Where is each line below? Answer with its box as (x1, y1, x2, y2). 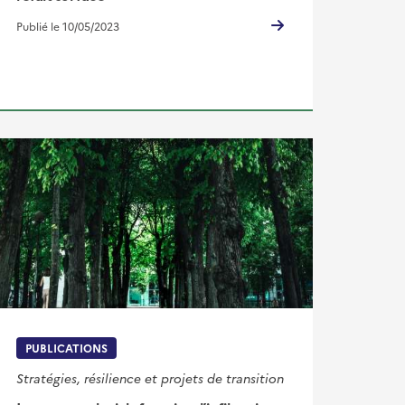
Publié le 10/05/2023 (15, 18, 119, 34)
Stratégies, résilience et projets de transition (15, 368, 284, 387)
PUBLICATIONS (24, 339, 108, 355)
